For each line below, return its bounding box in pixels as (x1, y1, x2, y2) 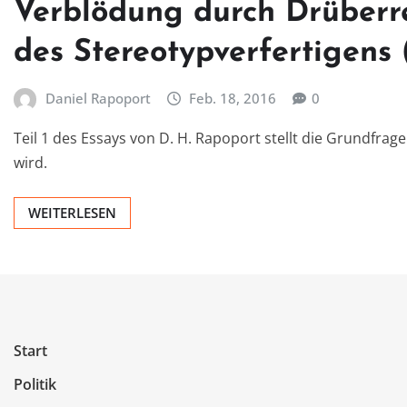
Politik (14, 374, 56, 395)
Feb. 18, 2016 (189, 89, 277, 108)
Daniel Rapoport (45, 89, 151, 108)
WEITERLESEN (28, 203, 116, 222)
